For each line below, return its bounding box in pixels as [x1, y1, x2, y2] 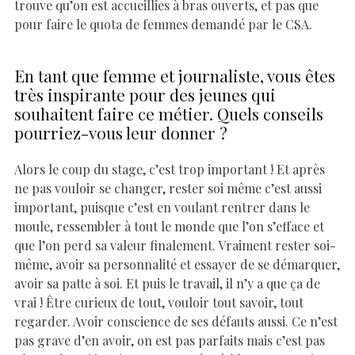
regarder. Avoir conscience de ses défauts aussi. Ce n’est [14, 312, 338, 330]
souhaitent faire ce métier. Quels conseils [14, 102, 323, 125]
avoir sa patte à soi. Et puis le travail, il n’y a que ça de [14, 274, 320, 292]
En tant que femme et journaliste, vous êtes [14, 64, 335, 87]
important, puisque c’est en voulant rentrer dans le [14, 198, 310, 216]
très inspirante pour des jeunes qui [14, 83, 276, 106]
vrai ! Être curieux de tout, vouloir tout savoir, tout [14, 293, 303, 311]
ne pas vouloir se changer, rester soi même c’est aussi [14, 179, 322, 197]
